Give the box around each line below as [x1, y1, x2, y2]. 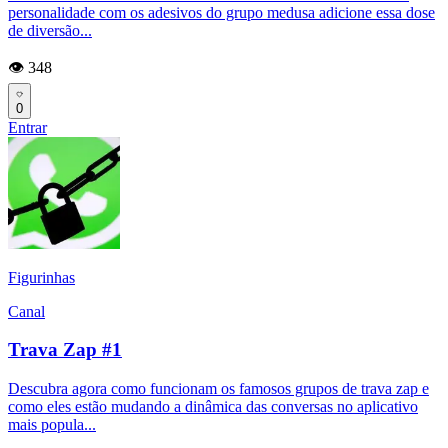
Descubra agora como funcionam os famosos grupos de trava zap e [8, 380, 429, 398]
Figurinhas [8, 268, 75, 286]
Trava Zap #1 [8, 339, 122, 361]
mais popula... [8, 416, 96, 434]
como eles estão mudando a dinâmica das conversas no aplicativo [8, 398, 418, 416]
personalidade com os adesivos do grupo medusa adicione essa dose [8, 3, 435, 21]
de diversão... [8, 21, 92, 39]
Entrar [8, 118, 47, 136]
